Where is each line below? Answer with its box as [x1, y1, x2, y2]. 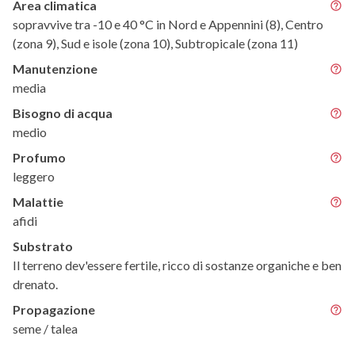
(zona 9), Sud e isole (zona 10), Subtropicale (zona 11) [13, 35, 298, 51]
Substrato [13, 238, 73, 254]
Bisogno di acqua [13, 105, 113, 120]
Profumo [13, 149, 66, 165]
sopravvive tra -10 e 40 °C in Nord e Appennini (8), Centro [13, 16, 323, 32]
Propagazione [13, 301, 95, 317]
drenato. [13, 276, 58, 292]
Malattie [13, 193, 63, 209]
